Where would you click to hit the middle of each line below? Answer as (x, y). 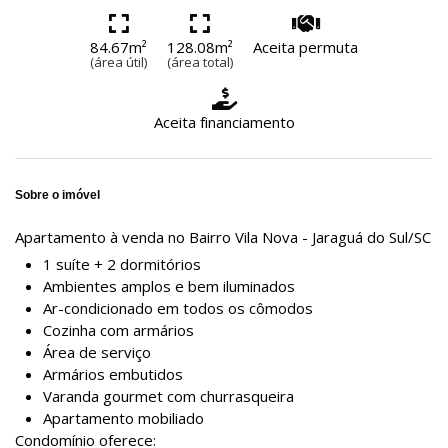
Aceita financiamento (224, 121)
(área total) (200, 61)
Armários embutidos (112, 373)
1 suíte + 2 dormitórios (121, 263)
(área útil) (118, 61)
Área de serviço (96, 351)
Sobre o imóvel (57, 194)
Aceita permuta (305, 46)
